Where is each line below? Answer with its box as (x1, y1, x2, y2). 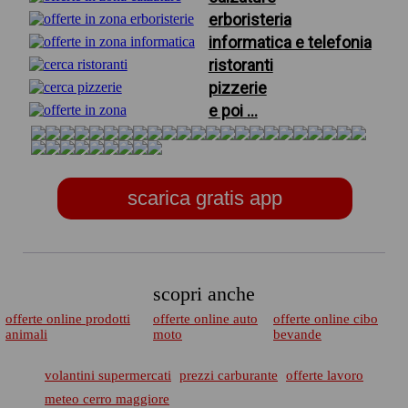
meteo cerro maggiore (45, 392, 169, 406)
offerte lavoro (286, 368, 363, 382)
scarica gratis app (127, 187, 282, 209)
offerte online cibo (273, 311, 378, 326)
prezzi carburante (179, 368, 278, 382)
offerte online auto (153, 311, 258, 326)
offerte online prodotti (5, 311, 130, 326)
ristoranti (208, 56, 273, 75)
